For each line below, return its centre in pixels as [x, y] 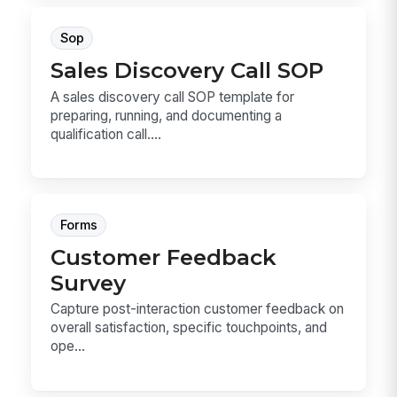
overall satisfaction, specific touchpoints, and [189, 328]
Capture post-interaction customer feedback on [198, 309]
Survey [89, 282]
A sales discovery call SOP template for [173, 97]
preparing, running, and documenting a [167, 115]
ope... [68, 346]
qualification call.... [106, 134]
